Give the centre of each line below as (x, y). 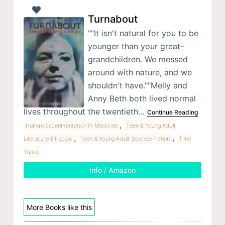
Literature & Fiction (47, 138)
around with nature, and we (140, 72)
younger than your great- (136, 46)
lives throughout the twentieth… (85, 111)
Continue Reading (172, 112)
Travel (31, 151)
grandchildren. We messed (138, 59)
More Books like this (59, 207)
